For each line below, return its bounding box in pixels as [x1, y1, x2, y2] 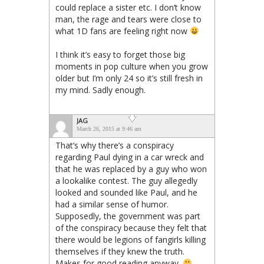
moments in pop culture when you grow [55, 60, 208, 72]
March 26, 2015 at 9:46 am [77, 125, 141, 132]
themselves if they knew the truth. [55, 245, 184, 257]
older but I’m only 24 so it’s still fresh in [55, 72, 203, 84]
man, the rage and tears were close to [55, 13, 202, 25]
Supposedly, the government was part [55, 210, 200, 222]
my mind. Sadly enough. [55, 84, 146, 95]
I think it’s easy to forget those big [55, 48, 185, 60]
